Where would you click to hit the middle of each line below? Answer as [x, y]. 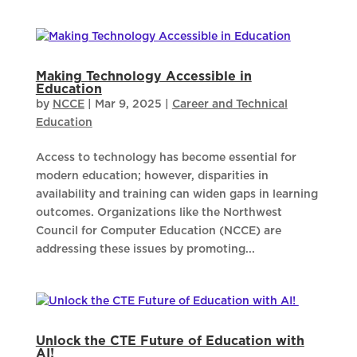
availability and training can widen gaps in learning [177, 195]
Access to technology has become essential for [166, 158]
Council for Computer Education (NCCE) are [158, 231]
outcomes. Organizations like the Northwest [159, 213]
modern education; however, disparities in [152, 177]
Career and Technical [229, 105]
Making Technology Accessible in [143, 77]
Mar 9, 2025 [128, 105]
